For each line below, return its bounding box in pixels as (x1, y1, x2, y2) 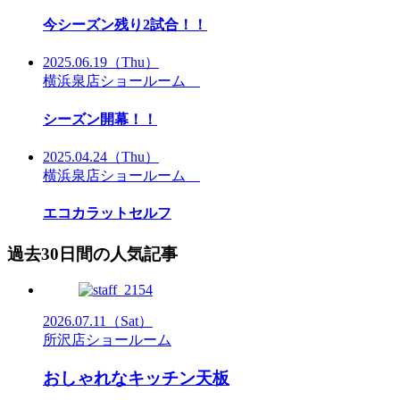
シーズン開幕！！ (43, 111, 157, 127)
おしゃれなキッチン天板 (43, 368, 229, 387)
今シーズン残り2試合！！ (43, 17, 207, 33)
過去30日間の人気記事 (7, 244, 178, 263)
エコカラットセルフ (43, 205, 171, 221)
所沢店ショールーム (43, 332, 171, 348)
